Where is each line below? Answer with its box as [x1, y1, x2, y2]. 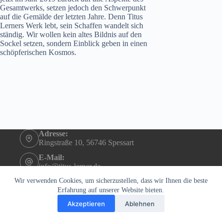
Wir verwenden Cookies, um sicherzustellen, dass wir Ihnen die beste [14, 177, 208, 184]
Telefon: [38, 176, 66, 185]
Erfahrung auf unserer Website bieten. [57, 186, 165, 194]
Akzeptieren [67, 199, 105, 208]
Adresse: [38, 129, 68, 138]
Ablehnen [124, 199, 155, 208]
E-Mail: [38, 153, 64, 162]
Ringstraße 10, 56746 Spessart [38, 138, 134, 147]
